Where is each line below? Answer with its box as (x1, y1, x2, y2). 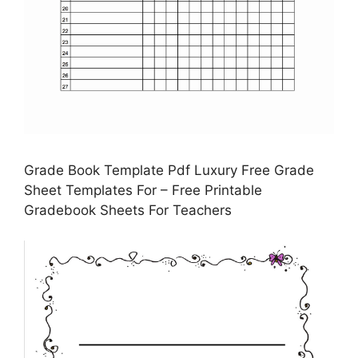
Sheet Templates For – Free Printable (24, 181, 262, 198)
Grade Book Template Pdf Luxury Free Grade (24, 161, 314, 178)
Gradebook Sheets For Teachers (24, 201, 232, 218)
